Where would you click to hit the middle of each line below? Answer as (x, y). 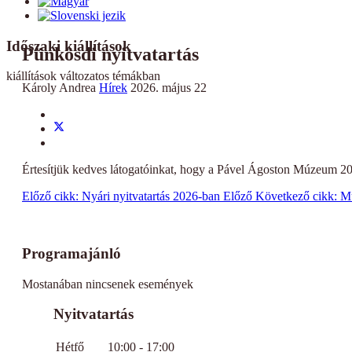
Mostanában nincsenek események (108, 284)
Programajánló (71, 253)
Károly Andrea (59, 88)
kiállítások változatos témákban (83, 76)
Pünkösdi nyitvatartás (110, 55)
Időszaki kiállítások (69, 46)
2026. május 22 (169, 88)
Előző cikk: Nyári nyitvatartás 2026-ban (123, 196)
